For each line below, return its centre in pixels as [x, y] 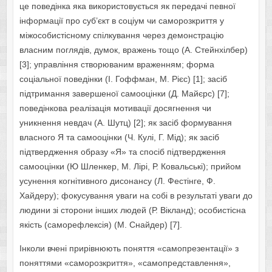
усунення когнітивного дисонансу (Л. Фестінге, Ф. [117, 181]
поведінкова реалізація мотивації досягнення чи [115, 108]
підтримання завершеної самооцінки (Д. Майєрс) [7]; [124, 94]
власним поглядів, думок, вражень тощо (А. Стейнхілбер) [133, 50]
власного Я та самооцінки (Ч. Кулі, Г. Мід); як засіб [119, 138]
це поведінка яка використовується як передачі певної [127, 6]
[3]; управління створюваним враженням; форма [117, 65]
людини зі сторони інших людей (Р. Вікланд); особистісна [132, 210]
